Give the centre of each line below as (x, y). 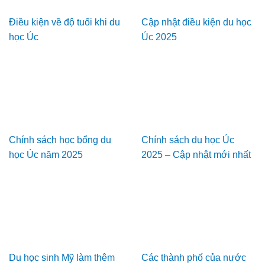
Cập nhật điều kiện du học (196, 22)
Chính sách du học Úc (188, 140)
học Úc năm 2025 (46, 155)
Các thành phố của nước (194, 258)
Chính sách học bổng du (60, 140)
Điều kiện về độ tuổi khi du (64, 22)
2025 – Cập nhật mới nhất (196, 155)
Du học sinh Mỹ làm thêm (62, 258)
